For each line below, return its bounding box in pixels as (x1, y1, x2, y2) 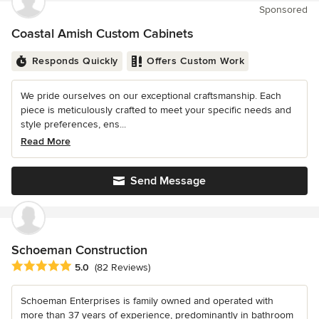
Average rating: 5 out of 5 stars (11, 258, 163, 273)
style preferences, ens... (21, 117, 126, 130)
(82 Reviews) (95, 261, 150, 274)
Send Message (130, 173, 206, 188)
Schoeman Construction (11, 241, 147, 258)
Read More (21, 135, 70, 147)
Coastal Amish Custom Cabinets (11, 25, 193, 41)
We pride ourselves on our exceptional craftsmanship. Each (21, 89, 281, 102)
